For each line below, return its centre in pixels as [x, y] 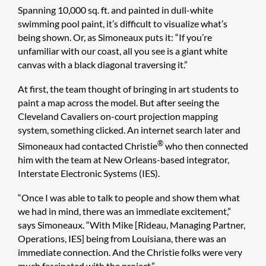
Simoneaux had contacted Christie [88, 146]
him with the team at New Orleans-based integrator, [123, 160]
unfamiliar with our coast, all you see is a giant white [123, 50]
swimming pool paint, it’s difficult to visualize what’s [123, 23]
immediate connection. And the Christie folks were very [130, 252]
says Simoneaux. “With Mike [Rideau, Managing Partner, [132, 225]
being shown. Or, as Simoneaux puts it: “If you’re [115, 37]
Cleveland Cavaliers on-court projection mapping [118, 116]
